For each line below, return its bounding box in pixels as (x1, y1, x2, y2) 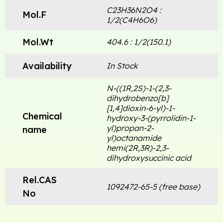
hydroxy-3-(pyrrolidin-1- (107, 112, 196, 123)
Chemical (22, 110, 62, 122)
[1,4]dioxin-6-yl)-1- (107, 103, 175, 113)
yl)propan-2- (107, 122, 154, 133)
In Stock (107, 60, 138, 71)
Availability (22, 60, 72, 72)
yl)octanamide (107, 132, 161, 143)
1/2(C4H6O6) (107, 14, 157, 25)
